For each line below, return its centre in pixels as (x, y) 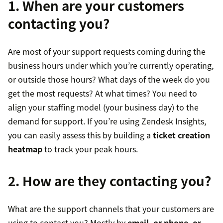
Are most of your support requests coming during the (107, 52)
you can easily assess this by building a (80, 135)
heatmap (25, 149)
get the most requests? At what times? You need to (103, 93)
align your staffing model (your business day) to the (103, 107)
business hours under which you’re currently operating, (111, 65)
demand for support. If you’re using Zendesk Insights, (107, 121)
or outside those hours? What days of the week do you (109, 79)
